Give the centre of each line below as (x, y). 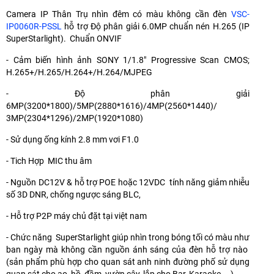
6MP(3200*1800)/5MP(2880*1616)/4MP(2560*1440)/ (112, 106)
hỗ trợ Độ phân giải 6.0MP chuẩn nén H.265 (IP (156, 26)
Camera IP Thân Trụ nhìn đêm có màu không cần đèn (119, 14)
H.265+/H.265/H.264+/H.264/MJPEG (79, 72)
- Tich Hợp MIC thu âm (49, 161)
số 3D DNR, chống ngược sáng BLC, (75, 194)
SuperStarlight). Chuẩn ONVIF (64, 38)
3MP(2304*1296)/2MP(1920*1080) (75, 118)
